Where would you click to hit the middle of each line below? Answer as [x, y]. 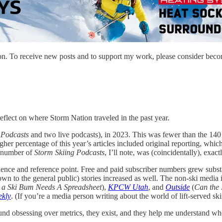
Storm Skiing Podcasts [69, 152]
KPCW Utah [128, 187]
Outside [178, 187]
